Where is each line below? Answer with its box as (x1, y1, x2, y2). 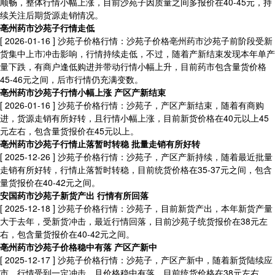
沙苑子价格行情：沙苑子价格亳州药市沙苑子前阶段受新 (55, 34, 273, 47)
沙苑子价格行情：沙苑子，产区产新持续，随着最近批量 (55, 150, 273, 163)
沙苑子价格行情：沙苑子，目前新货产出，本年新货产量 (55, 202, 273, 214)
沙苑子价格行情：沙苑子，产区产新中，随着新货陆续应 (55, 254, 273, 266)
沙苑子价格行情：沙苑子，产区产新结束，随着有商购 (55, 99, 264, 111)
